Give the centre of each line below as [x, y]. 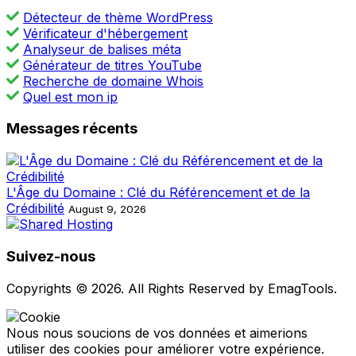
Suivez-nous [51, 256]
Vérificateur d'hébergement [105, 33]
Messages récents [72, 129]
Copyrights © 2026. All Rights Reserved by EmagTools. [172, 288]
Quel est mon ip [70, 97]
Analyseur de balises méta [102, 49]
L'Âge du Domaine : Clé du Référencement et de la [158, 193]
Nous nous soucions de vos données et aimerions [157, 333]
